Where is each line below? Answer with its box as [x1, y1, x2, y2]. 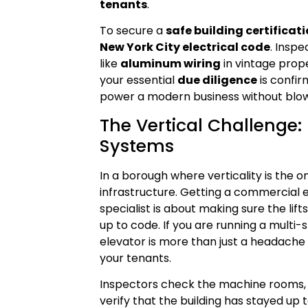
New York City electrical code [100, 39, 271, 56]
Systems [100, 133, 175, 158]
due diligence [177, 72, 258, 89]
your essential [100, 72, 178, 89]
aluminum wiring [120, 56, 221, 72]
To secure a [100, 23, 166, 39]
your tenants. [100, 250, 172, 266]
